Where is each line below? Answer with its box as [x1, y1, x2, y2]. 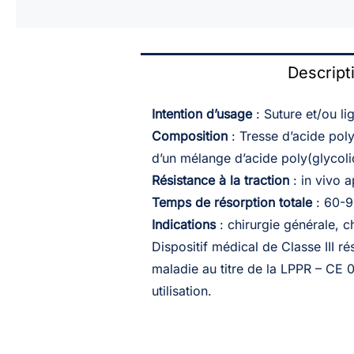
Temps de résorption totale [151, 194, 312, 210]
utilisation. [151, 283, 212, 299]
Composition [151, 128, 228, 144]
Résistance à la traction [151, 172, 289, 188]
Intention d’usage [151, 106, 252, 122]
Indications [151, 217, 216, 232]
